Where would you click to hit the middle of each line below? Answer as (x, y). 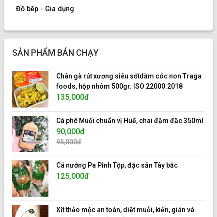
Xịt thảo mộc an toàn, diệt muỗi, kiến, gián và (125, 210)
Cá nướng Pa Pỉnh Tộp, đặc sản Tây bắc (117, 165)
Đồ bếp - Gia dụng (45, 9)
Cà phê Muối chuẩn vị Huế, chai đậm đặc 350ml (130, 121)
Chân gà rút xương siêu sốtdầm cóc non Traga (129, 76)
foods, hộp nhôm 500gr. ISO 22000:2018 (119, 86)
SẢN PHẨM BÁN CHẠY (55, 53)
